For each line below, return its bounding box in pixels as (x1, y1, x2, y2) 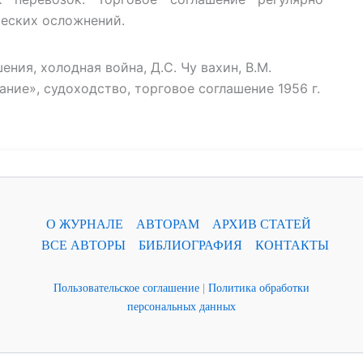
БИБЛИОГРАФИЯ (138, 237, 242, 252)
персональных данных (127, 300, 236, 314)
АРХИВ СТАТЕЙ (211, 216, 311, 231)
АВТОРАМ (135, 216, 199, 231)
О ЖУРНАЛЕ (45, 216, 123, 231)
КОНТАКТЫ (254, 237, 329, 252)
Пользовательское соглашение (53, 281, 199, 295)
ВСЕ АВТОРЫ (41, 237, 126, 252)
